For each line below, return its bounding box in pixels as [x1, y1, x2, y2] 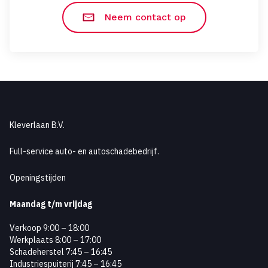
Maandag [10, 199, 45, 209]
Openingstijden [10, 172, 66, 183]
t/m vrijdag [47, 199, 92, 209]
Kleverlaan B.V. [10, 120, 65, 130]
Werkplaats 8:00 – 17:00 [10, 234, 101, 245]
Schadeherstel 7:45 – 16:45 [10, 246, 112, 257]
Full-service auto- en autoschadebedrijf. [10, 146, 159, 157]
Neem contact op [103, 11, 186, 23]
